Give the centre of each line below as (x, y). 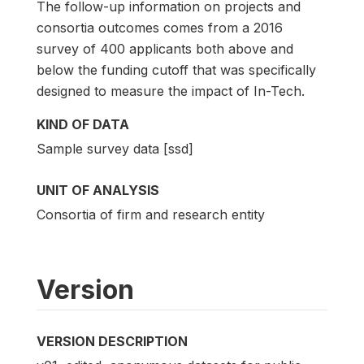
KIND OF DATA (83, 124)
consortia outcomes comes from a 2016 (160, 27)
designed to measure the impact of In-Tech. (171, 91)
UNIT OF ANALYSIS (98, 190)
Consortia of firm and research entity (151, 214)
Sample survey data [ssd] (115, 148)
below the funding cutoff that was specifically (176, 69)
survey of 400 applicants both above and (165, 48)
